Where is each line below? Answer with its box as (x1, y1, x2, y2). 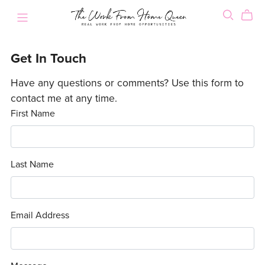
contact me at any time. (10, 92, 117, 105)
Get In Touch (10, 50, 86, 67)
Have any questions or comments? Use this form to (10, 77, 244, 90)
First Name (10, 108, 55, 120)
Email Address (10, 209, 69, 222)
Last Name (10, 159, 54, 171)
